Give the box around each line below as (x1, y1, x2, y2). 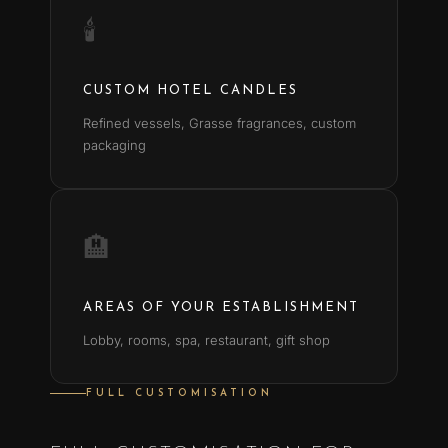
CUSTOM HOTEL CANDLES (83, 84, 298, 98)
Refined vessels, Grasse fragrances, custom (83, 115, 356, 132)
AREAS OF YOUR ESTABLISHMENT (83, 301, 359, 315)
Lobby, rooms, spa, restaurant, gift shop (83, 332, 330, 349)
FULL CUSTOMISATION (86, 388, 273, 400)
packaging (83, 137, 146, 154)
